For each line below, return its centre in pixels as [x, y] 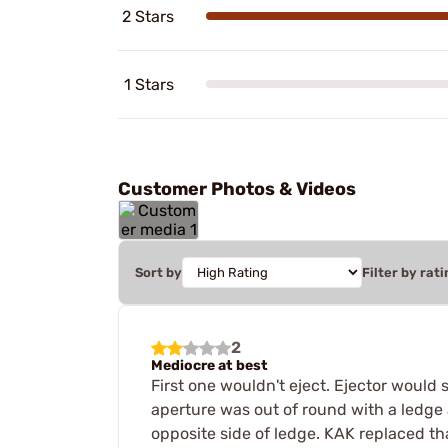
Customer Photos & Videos [237, 188]
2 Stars [148, 16]
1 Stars [149, 84]
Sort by [158, 272]
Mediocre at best [209, 365]
